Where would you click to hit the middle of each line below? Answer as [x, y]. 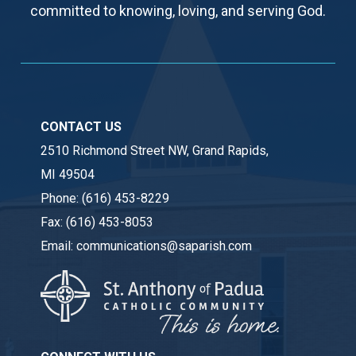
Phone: [62, 199]
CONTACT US [81, 127]
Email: [59, 246]
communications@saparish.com [164, 246]
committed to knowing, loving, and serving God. [178, 11]
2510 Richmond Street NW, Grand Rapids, [155, 151]
